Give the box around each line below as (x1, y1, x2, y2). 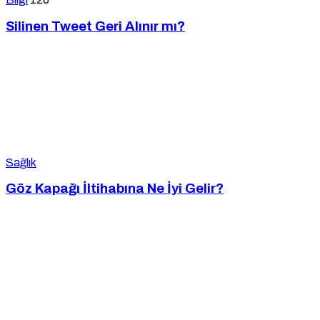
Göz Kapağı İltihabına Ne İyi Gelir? (6, 181, 224, 196)
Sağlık (6, 156, 36, 169)
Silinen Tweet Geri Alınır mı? (6, 19, 185, 34)
